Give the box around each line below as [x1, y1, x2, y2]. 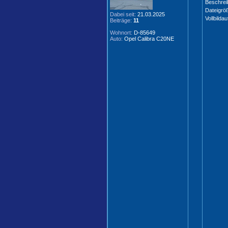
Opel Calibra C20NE [123, 36, 174, 42]
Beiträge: [110, 17, 132, 23]
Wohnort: [110, 30, 132, 36]
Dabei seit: [110, 11, 136, 17]
